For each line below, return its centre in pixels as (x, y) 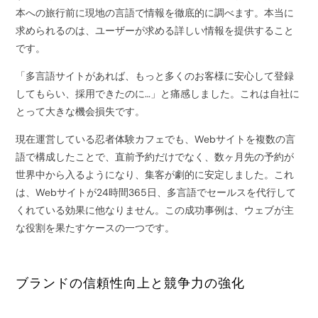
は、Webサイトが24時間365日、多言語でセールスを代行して (156, 193)
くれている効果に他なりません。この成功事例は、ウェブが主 (155, 210)
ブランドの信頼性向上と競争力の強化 (131, 284)
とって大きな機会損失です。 (81, 112)
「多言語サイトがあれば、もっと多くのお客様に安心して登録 (155, 76)
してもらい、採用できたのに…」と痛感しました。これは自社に (158, 94)
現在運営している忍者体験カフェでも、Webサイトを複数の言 (156, 139)
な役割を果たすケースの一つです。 (95, 228)
